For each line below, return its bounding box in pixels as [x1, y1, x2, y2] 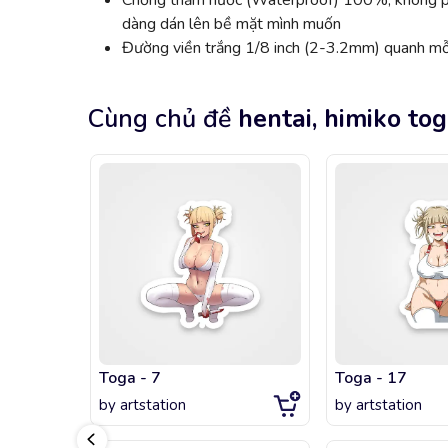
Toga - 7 [99, 367, 161, 390]
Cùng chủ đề [88, 102, 231, 137]
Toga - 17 [335, 367, 407, 390]
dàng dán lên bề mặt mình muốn [122, 13, 341, 36]
